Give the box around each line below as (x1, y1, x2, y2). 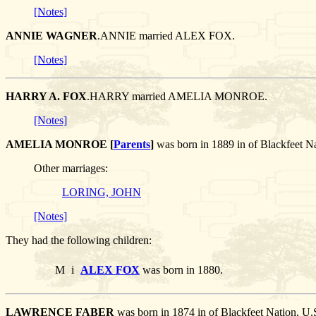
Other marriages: (34, 162, 108, 175)
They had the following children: (6, 234, 152, 247)
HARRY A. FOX (6, 90, 87, 103)
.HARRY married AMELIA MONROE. (87, 90, 267, 103)
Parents (114, 138, 150, 151)
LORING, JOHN (62, 186, 141, 199)
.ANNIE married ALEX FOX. (97, 30, 235, 42)
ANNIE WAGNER (6, 30, 97, 42)
